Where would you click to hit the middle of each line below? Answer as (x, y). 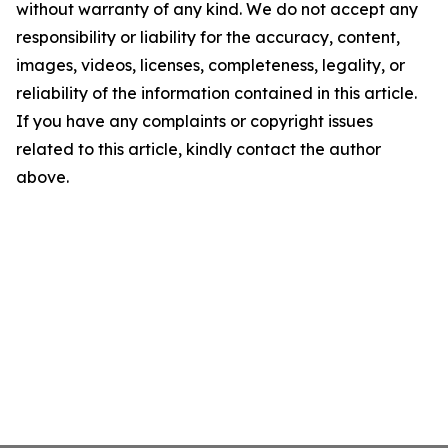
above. (42, 177)
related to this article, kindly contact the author (198, 149)
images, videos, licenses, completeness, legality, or (210, 65)
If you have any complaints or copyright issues (194, 121)
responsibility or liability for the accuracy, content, (208, 37)
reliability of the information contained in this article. (216, 93)
